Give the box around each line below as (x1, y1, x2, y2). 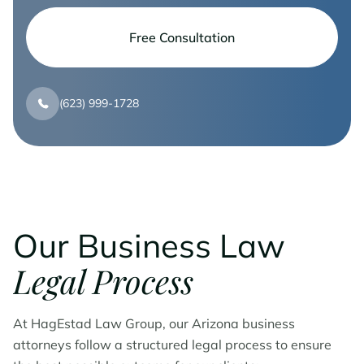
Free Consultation (129, 29, 235, 45)
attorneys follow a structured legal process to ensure (13, 336, 331, 353)
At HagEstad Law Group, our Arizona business (13, 315, 295, 331)
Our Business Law (13, 225, 285, 266)
